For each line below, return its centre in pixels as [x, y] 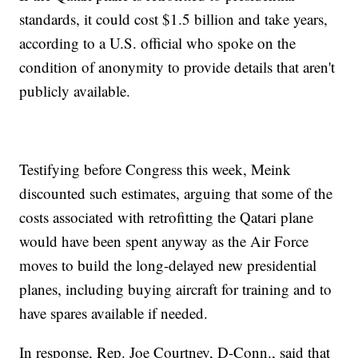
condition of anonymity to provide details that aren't [177, 67]
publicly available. [75, 91]
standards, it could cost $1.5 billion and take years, [174, 19]
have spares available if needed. [114, 313]
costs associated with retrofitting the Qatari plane [167, 217]
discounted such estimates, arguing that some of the [176, 193]
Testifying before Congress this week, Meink [155, 169]
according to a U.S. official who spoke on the [158, 43]
